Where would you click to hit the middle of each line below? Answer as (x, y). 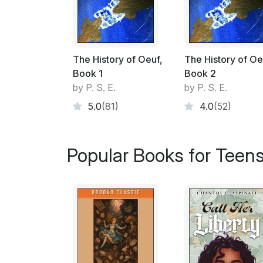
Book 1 (88, 73)
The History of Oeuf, (118, 59)
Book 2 (200, 73)
